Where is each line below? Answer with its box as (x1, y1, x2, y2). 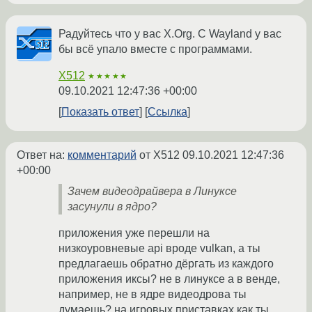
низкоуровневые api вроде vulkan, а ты (58, 242, 260, 255)
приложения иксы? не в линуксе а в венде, (58, 273, 280, 286)
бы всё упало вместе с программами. (58, 43, 252, 56)
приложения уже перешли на (58, 227, 210, 240)
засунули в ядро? (68, 201, 157, 213)
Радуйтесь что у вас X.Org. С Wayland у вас (58, 28, 281, 40)
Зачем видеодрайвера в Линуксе (68, 185, 237, 198)
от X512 (136, 149, 182, 162)
